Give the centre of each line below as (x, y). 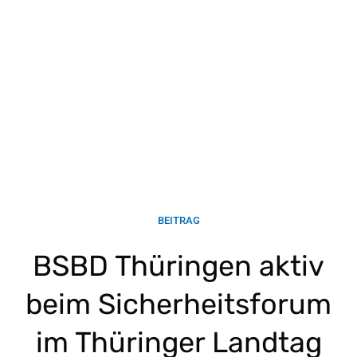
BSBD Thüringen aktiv (178, 266)
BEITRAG (178, 221)
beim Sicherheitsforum (178, 304)
